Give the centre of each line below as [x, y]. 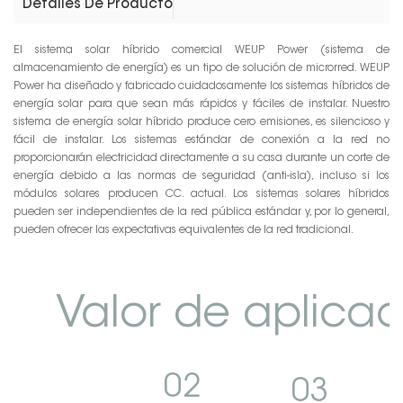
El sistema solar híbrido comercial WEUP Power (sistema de [201, 51]
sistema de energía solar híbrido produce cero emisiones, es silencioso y [201, 123]
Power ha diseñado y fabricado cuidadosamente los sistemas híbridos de [201, 87]
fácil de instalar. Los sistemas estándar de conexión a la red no [201, 141]
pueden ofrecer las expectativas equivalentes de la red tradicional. [184, 231]
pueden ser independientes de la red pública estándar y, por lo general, [201, 213]
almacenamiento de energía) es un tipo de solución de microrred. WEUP [201, 69]
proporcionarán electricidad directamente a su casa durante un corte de [201, 159]
